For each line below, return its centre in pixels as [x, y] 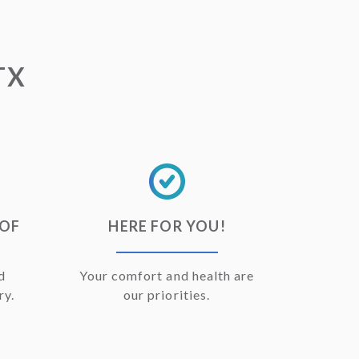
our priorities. [167, 295]
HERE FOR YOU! [167, 226]
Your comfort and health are [167, 276]
